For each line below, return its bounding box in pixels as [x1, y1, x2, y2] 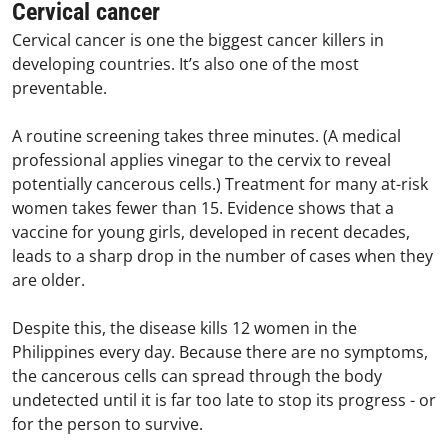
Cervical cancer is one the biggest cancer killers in [12, 29, 384, 52]
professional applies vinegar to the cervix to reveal [12, 149, 391, 172]
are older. [12, 269, 85, 292]
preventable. [12, 77, 111, 100]
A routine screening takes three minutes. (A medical [12, 125, 401, 148]
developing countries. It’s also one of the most [12, 53, 359, 76]
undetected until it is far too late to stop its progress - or [12, 389, 436, 412]
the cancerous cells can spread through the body [12, 365, 382, 388]
